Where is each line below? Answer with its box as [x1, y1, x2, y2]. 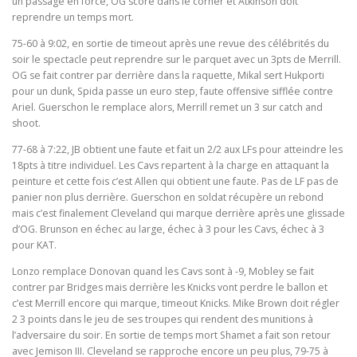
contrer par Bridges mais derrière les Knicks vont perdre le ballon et [12, 280, 328, 295]
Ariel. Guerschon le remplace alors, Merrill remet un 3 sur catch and [12, 100, 323, 114]
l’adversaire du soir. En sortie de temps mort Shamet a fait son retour [12, 328, 331, 343]
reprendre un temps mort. [12, 10, 134, 24]
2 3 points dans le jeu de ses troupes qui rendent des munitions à [12, 312, 313, 327]
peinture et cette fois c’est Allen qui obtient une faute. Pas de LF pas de [12, 175, 339, 189]
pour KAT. [12, 238, 57, 253]
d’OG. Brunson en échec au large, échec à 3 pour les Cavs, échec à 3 [12, 222, 324, 237]
